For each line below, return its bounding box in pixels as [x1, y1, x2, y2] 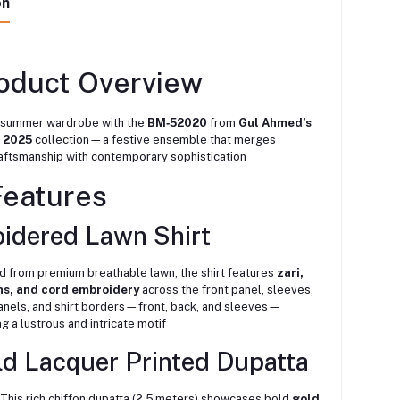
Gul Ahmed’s [237, 116, 312, 130]
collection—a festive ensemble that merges [31, 133, 276, 147]
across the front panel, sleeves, [138, 283, 313, 297]
